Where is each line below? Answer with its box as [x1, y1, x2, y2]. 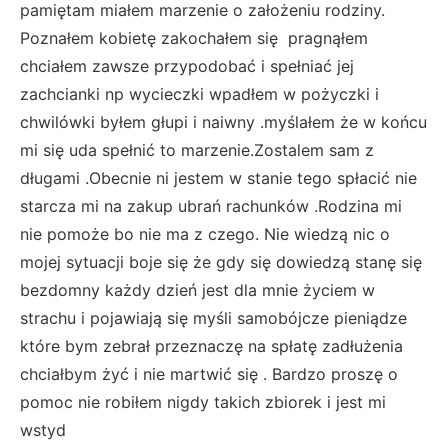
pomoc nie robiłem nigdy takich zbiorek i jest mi [20, 391, 386, 412]
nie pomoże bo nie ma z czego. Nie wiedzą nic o [20, 223, 390, 244]
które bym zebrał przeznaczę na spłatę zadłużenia [20, 335, 403, 356]
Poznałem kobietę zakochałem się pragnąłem [20, 27, 368, 48]
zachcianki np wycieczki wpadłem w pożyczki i [20, 83, 379, 104]
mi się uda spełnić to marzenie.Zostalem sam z [20, 139, 374, 160]
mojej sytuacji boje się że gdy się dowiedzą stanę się [20, 251, 422, 272]
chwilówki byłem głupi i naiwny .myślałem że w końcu [20, 111, 427, 132]
